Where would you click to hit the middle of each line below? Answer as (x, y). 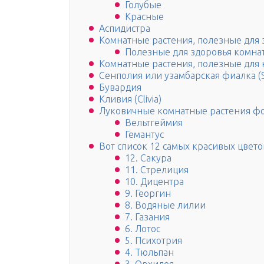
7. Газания (147, 217)
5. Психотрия (154, 241)
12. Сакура (148, 158)
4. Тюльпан (149, 253)
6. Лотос (143, 229)
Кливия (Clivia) (130, 99)
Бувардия (120, 88)
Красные (144, 17)
